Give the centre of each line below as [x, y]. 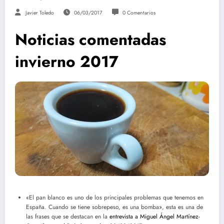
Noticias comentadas [90, 40]
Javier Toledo [40, 13]
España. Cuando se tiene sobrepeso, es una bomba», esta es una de [114, 207]
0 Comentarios [139, 13]
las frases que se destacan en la [67, 217]
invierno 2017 [67, 62]
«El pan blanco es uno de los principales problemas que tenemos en [115, 198]
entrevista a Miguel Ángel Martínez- [154, 217]
